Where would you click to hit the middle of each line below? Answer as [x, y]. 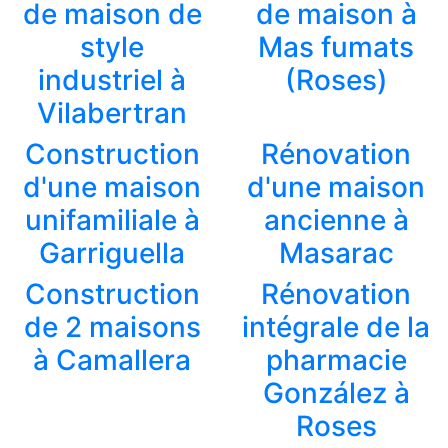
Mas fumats [336, 46]
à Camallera [112, 359]
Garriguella [112, 252]
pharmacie [336, 359]
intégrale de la [336, 326]
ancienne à [336, 219]
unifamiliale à [112, 219]
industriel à [112, 79]
